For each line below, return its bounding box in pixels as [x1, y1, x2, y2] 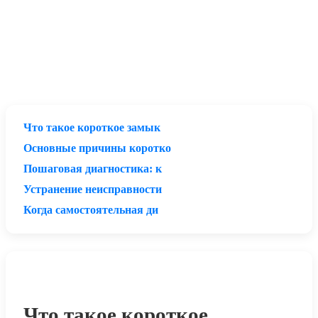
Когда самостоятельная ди [23, 203, 158, 216]
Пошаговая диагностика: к [23, 162, 162, 175]
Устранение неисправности [23, 182, 162, 195]
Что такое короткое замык [23, 121, 160, 133]
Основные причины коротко [23, 141, 171, 154]
